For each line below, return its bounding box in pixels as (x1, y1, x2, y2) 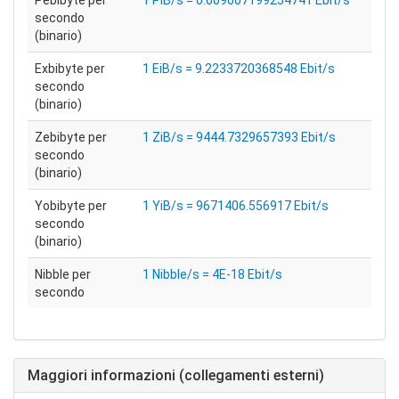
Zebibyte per (35, 130, 107, 144)
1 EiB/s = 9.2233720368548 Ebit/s (142, 61, 335, 76)
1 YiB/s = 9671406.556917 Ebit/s (142, 199, 329, 213)
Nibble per (35, 267, 91, 281)
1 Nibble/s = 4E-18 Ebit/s (142, 267, 282, 281)
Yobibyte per (35, 199, 107, 213)
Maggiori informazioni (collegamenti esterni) (28, 367, 324, 384)
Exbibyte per (35, 61, 105, 76)
